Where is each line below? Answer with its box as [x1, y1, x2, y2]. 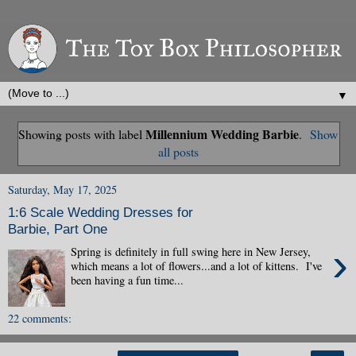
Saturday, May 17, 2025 [8, 181, 117, 197]
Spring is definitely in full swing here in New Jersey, [71, 243, 311, 259]
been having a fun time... [71, 272, 184, 288]
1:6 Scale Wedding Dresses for [8, 204, 193, 221]
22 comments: [8, 310, 72, 326]
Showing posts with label [17, 125, 145, 142]
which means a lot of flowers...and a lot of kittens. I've [71, 257, 323, 273]
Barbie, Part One [8, 221, 107, 238]
